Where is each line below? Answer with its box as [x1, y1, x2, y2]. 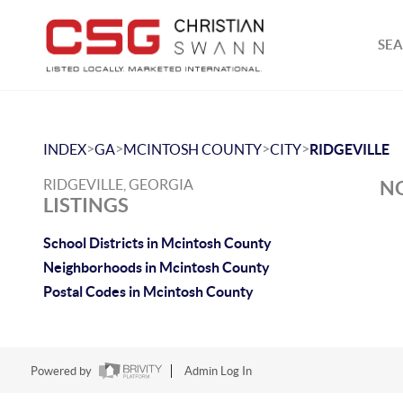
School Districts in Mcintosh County [43, 235, 272, 251]
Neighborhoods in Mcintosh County [43, 259, 270, 275]
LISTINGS [43, 193, 129, 216]
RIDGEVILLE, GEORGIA [43, 176, 193, 193]
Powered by [30, 364, 94, 379]
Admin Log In [184, 364, 252, 379]
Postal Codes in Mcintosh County [43, 283, 254, 300]
